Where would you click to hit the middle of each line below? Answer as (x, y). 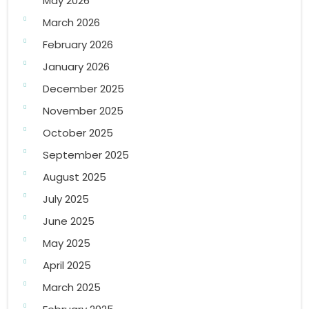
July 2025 (66, 199)
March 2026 (71, 23)
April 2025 (67, 266)
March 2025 (72, 288)
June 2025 (69, 221)
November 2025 (83, 111)
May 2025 (67, 243)
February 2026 (78, 45)
